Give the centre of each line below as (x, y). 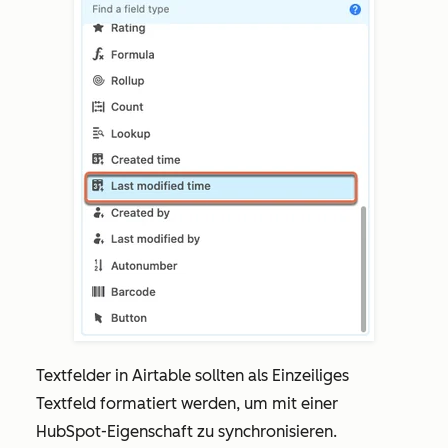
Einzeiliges (310, 376)
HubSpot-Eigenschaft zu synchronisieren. (188, 432)
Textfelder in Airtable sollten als (154, 376)
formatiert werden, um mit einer (217, 404)
